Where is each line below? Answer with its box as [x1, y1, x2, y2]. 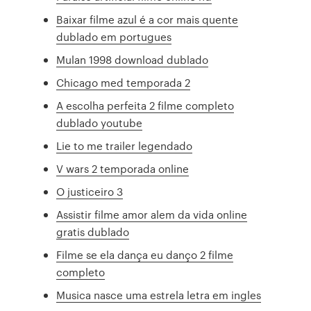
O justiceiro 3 [56, 184, 124, 199]
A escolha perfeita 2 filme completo [56, 98, 235, 113]
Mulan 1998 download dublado [56, 52, 209, 67]
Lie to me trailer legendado [56, 138, 193, 153]
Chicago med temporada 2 [56, 75, 191, 90]
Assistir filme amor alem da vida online [56, 207, 248, 222]
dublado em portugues [56, 29, 172, 44]
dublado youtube [56, 115, 143, 131]
